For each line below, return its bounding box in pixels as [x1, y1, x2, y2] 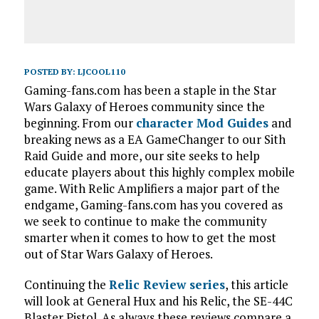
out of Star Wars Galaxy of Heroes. [23, 246, 213, 263]
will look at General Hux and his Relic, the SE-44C [23, 293, 293, 310]
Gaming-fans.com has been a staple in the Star [23, 82, 276, 99]
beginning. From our [23, 115, 136, 132]
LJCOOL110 [77, 66, 125, 78]
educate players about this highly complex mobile [23, 164, 295, 181]
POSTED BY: [23, 66, 78, 78]
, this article [224, 276, 288, 293]
